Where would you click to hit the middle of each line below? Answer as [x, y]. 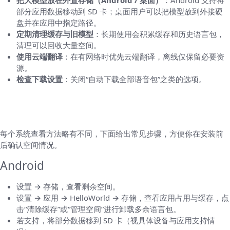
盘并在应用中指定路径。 [59, 23]
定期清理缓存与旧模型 [55, 34]
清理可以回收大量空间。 [59, 45]
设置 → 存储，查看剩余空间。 [68, 187]
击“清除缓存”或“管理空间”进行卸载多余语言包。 [99, 209]
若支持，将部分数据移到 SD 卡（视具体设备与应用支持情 [116, 221]
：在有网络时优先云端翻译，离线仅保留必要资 [143, 57]
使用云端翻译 [40, 57]
